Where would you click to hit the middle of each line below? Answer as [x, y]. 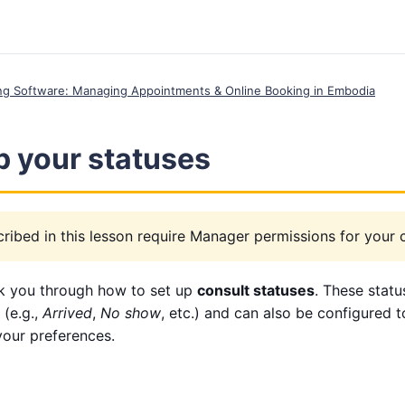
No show [131, 313]
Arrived [67, 313]
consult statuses [256, 290]
